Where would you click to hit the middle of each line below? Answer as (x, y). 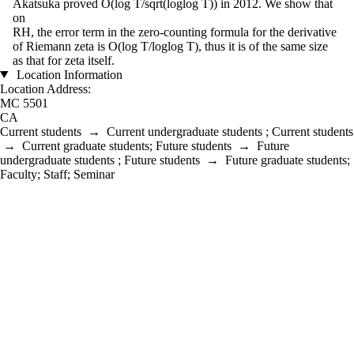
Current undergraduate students (185, 131)
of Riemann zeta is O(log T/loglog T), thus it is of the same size (170, 46)
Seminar (94, 174)
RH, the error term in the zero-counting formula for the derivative (175, 32)
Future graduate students (286, 160)
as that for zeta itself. (64, 60)
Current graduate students (86, 145)
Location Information (68, 74)
